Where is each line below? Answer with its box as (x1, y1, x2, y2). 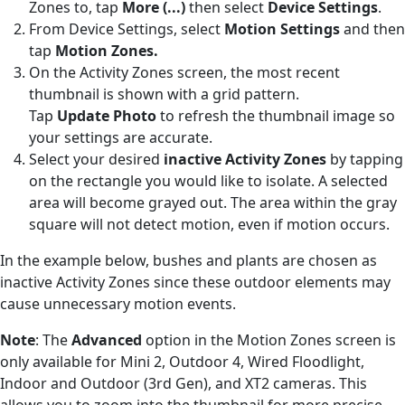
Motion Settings (224, 18, 344, 39)
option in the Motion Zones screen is (146, 329, 396, 350)
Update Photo (57, 105, 156, 126)
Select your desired (29, 148, 164, 169)
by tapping (326, 148, 403, 169)
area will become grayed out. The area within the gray (29, 192, 397, 212)
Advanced (71, 329, 146, 350)
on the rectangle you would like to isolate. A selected (29, 170, 388, 191)
